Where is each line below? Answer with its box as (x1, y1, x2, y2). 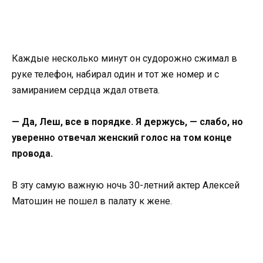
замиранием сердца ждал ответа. (12, 84, 160, 96)
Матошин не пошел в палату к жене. (12, 195, 172, 207)
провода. (12, 147, 53, 159)
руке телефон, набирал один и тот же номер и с (12, 68, 219, 80)
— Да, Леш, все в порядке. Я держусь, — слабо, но (12, 116, 243, 127)
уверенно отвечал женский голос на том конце (12, 131, 232, 143)
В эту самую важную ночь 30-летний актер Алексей (12, 180, 240, 191)
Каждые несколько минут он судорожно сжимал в (12, 52, 237, 64)
